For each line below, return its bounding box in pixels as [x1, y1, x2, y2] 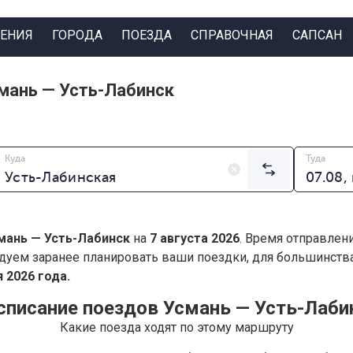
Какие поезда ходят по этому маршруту [59, 320, 294, 336]
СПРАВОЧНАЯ [190, 27, 273, 43]
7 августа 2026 [150, 231, 240, 247]
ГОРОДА [51, 27, 102, 43]
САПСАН [292, 27, 342, 43]
